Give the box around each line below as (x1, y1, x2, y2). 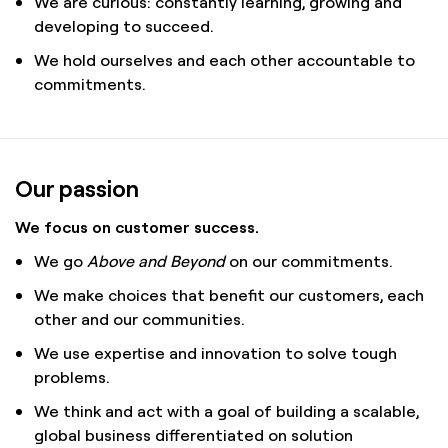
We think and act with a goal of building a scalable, (34, 400, 420, 422)
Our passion (15, 172, 139, 204)
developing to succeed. (34, 15, 215, 37)
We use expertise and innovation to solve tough (34, 342, 398, 364)
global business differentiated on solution (34, 424, 354, 446)
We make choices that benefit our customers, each (34, 284, 425, 306)
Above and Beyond (87, 250, 226, 272)
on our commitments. (225, 250, 394, 272)
